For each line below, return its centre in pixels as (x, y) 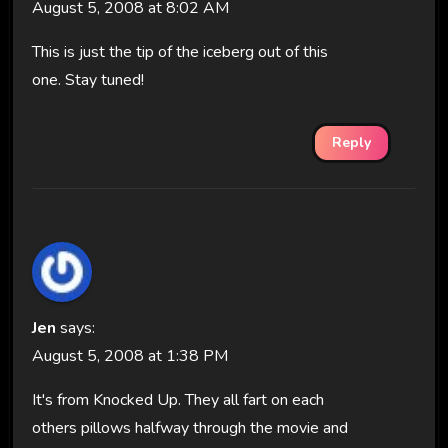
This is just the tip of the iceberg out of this (179, 52)
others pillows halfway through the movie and (189, 428)
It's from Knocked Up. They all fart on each (177, 400)
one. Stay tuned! (87, 80)
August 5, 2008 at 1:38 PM (129, 356)
